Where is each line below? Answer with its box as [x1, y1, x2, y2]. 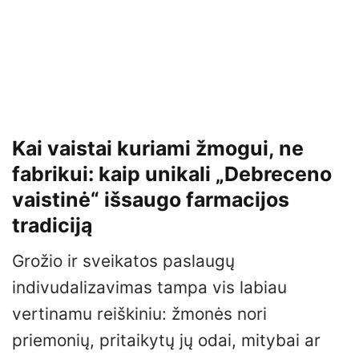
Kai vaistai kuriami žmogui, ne [12, 135, 304, 160]
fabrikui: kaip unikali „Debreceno [12, 161, 332, 186]
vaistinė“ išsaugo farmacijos [12, 187, 289, 212]
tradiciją [12, 212, 92, 237]
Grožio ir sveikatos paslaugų [12, 251, 235, 272]
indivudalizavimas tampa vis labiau [12, 277, 287, 298]
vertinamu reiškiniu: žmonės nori [12, 304, 267, 325]
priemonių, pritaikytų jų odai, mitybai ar [12, 330, 321, 351]
